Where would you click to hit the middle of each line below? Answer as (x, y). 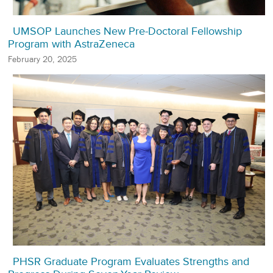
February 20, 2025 (42, 59)
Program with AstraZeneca (71, 44)
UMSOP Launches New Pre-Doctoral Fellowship (127, 31)
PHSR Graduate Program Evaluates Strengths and (131, 262)
